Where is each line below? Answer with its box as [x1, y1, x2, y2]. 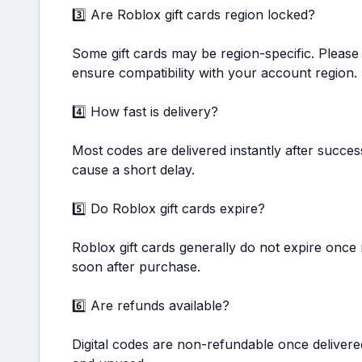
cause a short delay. [72, 162, 195, 178]
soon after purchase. [72, 259, 200, 275]
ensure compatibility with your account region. [72, 65, 357, 81]
